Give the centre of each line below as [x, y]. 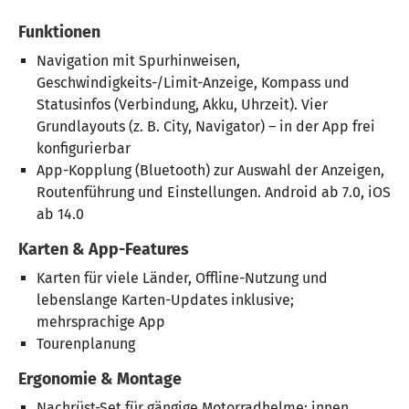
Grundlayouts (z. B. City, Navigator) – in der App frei [206, 127]
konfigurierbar [84, 149]
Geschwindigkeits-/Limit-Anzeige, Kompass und [193, 83]
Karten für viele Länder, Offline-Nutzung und [182, 278]
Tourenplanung [88, 343]
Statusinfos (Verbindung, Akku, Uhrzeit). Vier [182, 105]
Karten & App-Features [104, 250]
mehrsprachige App [101, 321]
